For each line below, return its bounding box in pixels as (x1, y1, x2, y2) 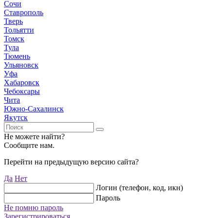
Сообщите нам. (4, 141, 54, 150)
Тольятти (4, 26, 34, 35)
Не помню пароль (4, 203, 63, 212)
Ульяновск (4, 61, 38, 70)
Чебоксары (4, 87, 40, 96)
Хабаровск (4, 78, 39, 87)
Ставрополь (4, 8, 43, 17)
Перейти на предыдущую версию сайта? (4, 158, 139, 166)
